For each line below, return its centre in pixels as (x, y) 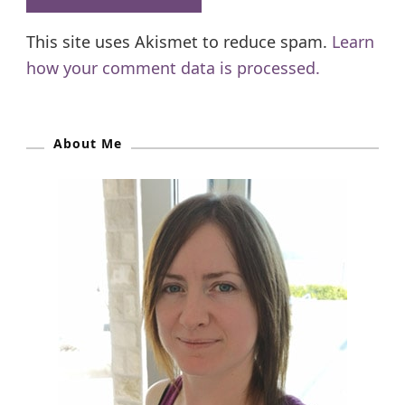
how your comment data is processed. (173, 67)
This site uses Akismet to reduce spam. (179, 41)
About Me (88, 143)
